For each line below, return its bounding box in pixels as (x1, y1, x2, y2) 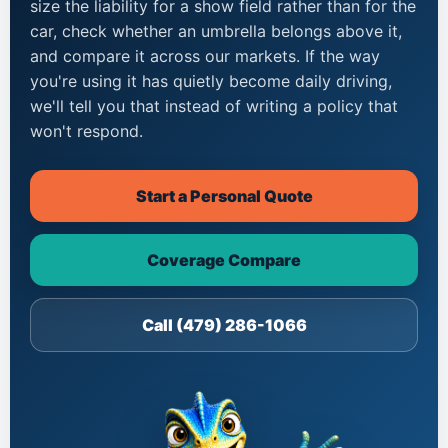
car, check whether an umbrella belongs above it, (30, 21, 402, 42)
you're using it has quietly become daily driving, (30, 71, 392, 92)
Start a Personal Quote (135, 186, 313, 207)
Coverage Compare (147, 250, 301, 271)
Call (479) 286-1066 (141, 315, 307, 336)
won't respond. (30, 121, 143, 142)
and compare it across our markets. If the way (30, 46, 380, 67)
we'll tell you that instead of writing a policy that (30, 96, 398, 117)
